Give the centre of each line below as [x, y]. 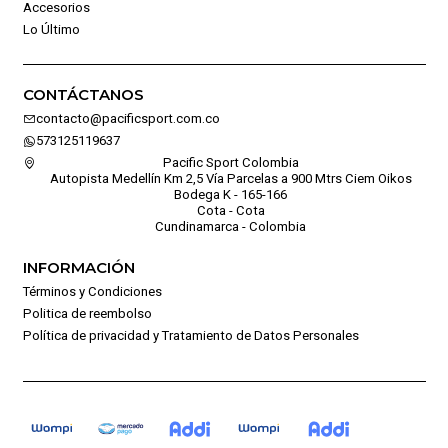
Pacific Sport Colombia [230, 162]
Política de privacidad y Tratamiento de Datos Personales [190, 335]
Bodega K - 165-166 [230, 194]
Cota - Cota [230, 210]
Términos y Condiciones [92, 291]
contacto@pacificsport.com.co [127, 118]
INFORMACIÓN [78, 268]
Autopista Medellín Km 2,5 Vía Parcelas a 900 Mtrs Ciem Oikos [230, 178]
